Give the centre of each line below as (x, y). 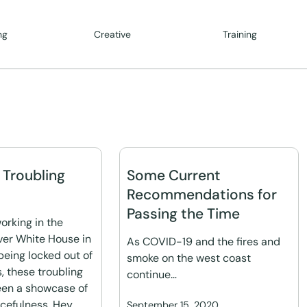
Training (240, 34)
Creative (112, 34)
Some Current (174, 175)
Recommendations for (202, 195)
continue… (152, 274)
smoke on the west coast (189, 258)
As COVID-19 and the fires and (204, 242)
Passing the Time (184, 214)
